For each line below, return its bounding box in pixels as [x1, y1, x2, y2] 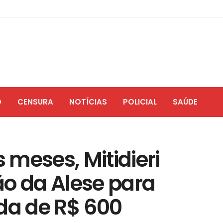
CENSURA [17, 97, 53, 107]
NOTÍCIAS [69, 97, 107, 107]
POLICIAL [123, 97, 157, 107]
